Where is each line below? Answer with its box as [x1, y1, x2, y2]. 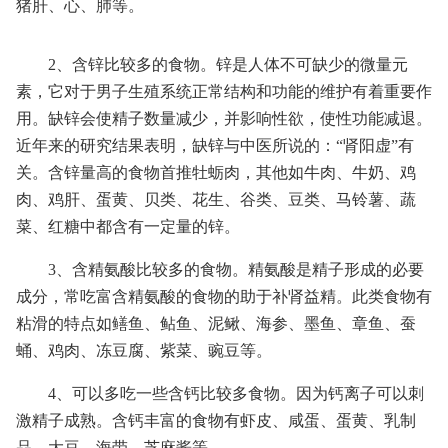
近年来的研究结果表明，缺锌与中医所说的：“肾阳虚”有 [16, 137, 414, 154]
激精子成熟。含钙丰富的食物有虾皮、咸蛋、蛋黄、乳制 [16, 412, 416, 429]
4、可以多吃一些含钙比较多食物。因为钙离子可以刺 [48, 385, 424, 402]
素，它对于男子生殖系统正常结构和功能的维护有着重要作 [16, 83, 432, 100]
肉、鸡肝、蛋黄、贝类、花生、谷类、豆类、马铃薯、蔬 [16, 191, 416, 208]
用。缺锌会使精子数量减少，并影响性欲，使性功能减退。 [16, 110, 432, 127]
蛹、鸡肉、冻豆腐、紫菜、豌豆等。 [16, 342, 272, 359]
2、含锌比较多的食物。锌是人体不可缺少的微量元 [48, 56, 408, 73]
